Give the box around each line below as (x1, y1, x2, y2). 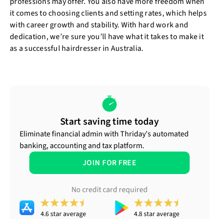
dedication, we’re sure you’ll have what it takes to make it (10, 31, 204, 42)
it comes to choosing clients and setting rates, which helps (10, 8, 207, 19)
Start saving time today (60, 115, 159, 129)
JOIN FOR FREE (82, 157, 137, 169)
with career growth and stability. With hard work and (10, 20, 188, 30)
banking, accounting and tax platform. (20, 140, 144, 152)
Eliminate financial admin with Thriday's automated (20, 129, 189, 140)
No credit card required (71, 184, 148, 196)
